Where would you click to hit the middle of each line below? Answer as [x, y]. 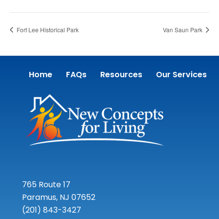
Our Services [181, 75]
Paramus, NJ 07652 [58, 197]
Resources [121, 75]
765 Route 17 [46, 184]
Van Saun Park [183, 29]
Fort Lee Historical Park [47, 29]
